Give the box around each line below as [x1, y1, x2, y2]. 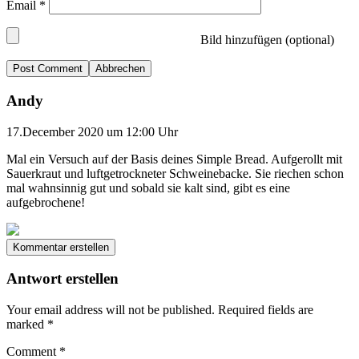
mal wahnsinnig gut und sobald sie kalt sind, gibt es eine [6, 180, 290, 195]
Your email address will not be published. [6, 303, 215, 317]
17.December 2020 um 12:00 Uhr [6, 124, 178, 139]
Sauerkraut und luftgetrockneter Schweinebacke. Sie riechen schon [6, 166, 344, 180]
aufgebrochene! [6, 195, 85, 209]
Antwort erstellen [6, 270, 119, 288]
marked [6, 317, 47, 332]
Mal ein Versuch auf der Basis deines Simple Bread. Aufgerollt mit [6, 151, 342, 166]
